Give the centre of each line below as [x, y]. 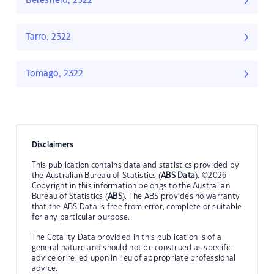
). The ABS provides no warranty [181, 196]
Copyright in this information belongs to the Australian [131, 186]
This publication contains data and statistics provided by [135, 165]
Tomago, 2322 [54, 74]
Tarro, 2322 [48, 38]
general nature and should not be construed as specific [132, 247]
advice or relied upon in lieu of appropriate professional [134, 258]
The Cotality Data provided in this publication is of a [127, 237]
